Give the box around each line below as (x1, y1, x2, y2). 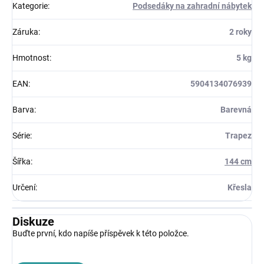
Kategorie (12, 1, 48, 11)
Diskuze (12, 214, 54, 229)
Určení (12, 183, 35, 193)
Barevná (220, 105, 252, 115)
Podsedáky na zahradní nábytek (133, 1, 252, 11)
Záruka (12, 27, 38, 37)
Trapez (225, 131, 252, 141)
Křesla (227, 183, 252, 193)
